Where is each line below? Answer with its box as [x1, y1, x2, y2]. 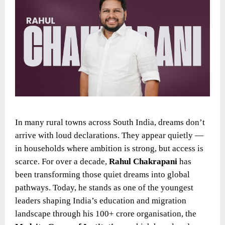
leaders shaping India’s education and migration [15, 195, 186, 205]
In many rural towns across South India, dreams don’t [15, 117, 205, 127]
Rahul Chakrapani [109, 156, 177, 166]
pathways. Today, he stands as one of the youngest [15, 182, 193, 192]
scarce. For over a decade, [15, 156, 109, 166]
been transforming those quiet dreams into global [15, 169, 190, 179]
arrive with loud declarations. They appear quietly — [15, 130, 203, 140]
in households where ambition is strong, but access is [15, 143, 203, 153]
